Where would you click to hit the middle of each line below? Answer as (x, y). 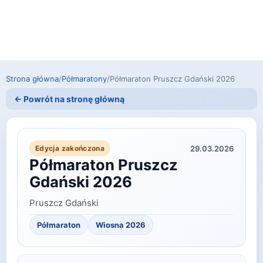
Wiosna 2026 (121, 225)
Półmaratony (84, 79)
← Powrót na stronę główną (69, 99)
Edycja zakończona (70, 149)
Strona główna (32, 79)
